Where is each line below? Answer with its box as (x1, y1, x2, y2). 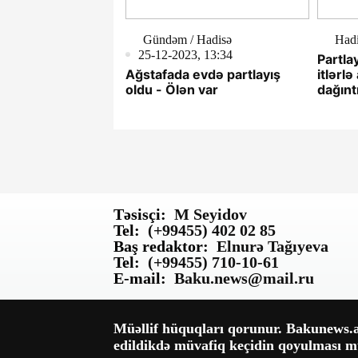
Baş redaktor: (113, 237, 209, 255)
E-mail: (113, 268, 166, 287)
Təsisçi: (113, 205, 166, 223)
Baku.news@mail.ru (174, 268, 314, 287)
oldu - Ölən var (125, 81, 218, 97)
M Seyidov (174, 205, 247, 223)
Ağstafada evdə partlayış (125, 66, 280, 82)
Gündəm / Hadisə (143, 32, 232, 46)
